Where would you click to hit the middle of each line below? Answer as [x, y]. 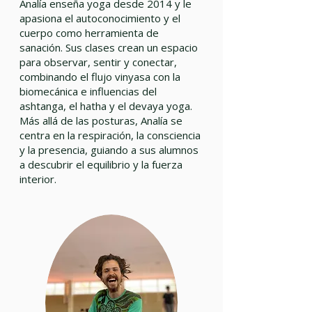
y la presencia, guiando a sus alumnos [109, 150]
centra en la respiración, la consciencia [110, 135]
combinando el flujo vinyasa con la [100, 77]
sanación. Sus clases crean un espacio [109, 47]
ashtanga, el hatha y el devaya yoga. [106, 106]
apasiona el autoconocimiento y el [100, 18]
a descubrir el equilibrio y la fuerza [101, 164]
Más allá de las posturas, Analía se [101, 120]
